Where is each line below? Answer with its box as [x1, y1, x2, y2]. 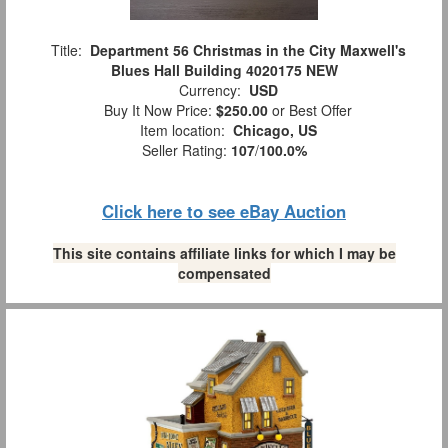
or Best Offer [268, 100, 352, 120]
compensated [177, 263, 271, 283]
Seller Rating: [141, 140, 231, 160]
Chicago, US [232, 120, 317, 140]
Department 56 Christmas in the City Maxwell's [89, 40, 406, 60]
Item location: [131, 120, 233, 140]
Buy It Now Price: [96, 100, 216, 120]
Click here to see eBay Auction [102, 199, 346, 223]
